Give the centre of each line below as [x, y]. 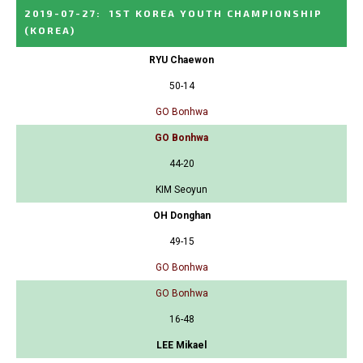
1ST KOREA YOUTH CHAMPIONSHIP [216, 13]
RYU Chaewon [181, 60]
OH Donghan [181, 216]
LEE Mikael [181, 346]
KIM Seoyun [181, 190]
